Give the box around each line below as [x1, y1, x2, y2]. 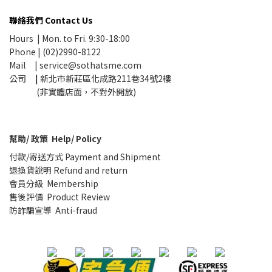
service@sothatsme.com [39, 59, 141, 72]
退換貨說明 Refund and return [9, 164, 127, 177]
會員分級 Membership [9, 177, 98, 190]
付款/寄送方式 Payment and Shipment [9, 151, 163, 163]
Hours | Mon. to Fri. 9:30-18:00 [9, 32, 132, 45]
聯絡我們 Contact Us [9, 14, 93, 27]
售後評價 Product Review [9, 191, 110, 203]
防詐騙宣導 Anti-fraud [9, 204, 97, 217]
